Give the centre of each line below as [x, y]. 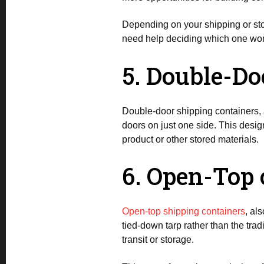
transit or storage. [158, 240]
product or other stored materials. [190, 139]
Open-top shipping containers [184, 212]
